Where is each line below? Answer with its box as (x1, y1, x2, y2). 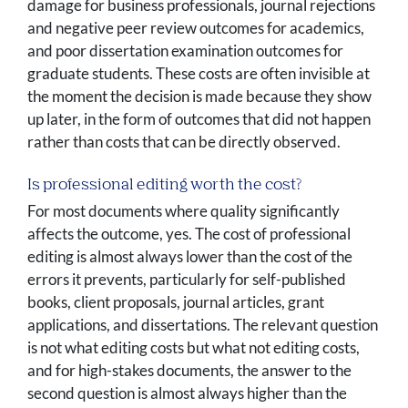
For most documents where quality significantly (27, 201, 340, 221)
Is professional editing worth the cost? (27, 178, 301, 194)
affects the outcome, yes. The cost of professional (27, 224, 351, 244)
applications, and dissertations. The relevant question (27, 315, 378, 335)
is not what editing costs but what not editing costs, (27, 338, 360, 358)
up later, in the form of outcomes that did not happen (27, 109, 371, 129)
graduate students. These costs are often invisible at (27, 64, 370, 84)
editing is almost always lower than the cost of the (27, 247, 352, 267)
